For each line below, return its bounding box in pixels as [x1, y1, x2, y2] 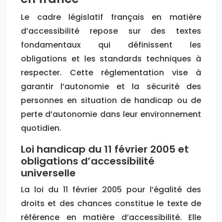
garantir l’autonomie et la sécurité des [21, 80, 201, 92]
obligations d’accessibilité [21, 154, 155, 168]
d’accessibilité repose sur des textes [21, 25, 201, 37]
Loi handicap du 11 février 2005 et [21, 142, 189, 156]
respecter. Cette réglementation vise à [21, 66, 201, 78]
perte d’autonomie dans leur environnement [21, 108, 201, 120]
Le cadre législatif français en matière [21, 11, 201, 23]
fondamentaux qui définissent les [21, 39, 201, 51]
